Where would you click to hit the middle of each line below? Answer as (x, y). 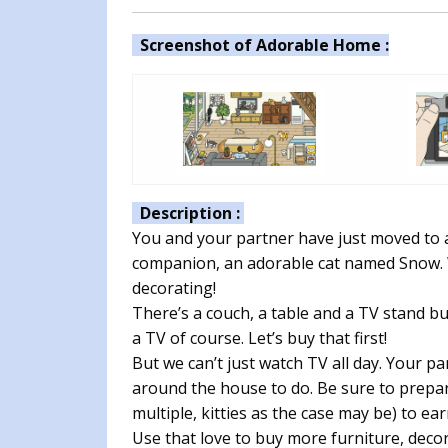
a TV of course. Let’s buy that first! (259, 338)
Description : (188, 213)
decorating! (174, 288)
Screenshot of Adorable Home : (260, 45)
